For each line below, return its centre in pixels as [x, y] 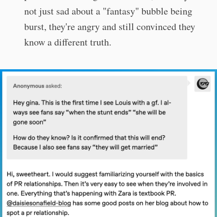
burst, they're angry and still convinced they [110, 26]
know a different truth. [68, 42]
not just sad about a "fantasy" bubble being [108, 11]
